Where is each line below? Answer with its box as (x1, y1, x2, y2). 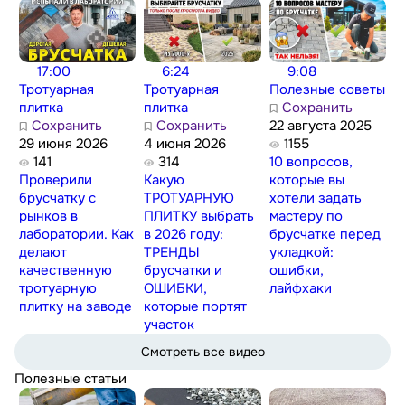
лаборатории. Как (18, 225, 134, 244)
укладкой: (269, 243, 334, 262)
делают (18, 243, 67, 262)
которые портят (144, 297, 248, 316)
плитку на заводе (18, 297, 132, 316)
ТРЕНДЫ (144, 243, 201, 262)
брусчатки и (144, 261, 223, 280)
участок (144, 316, 195, 334)
